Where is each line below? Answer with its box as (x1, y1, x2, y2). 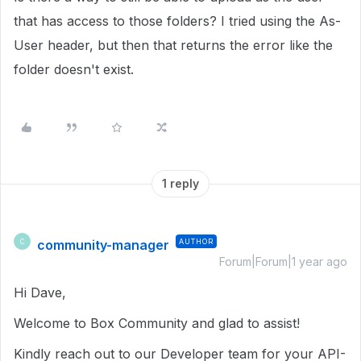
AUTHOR (179, 237, 214, 246)
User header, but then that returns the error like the (14, 37, 333, 53)
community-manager (37, 237, 169, 253)
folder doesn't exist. (14, 61, 134, 77)
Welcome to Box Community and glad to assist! (14, 315, 300, 331)
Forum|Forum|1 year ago (219, 255, 347, 268)
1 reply (162, 176, 199, 190)
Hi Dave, (14, 284, 70, 301)
